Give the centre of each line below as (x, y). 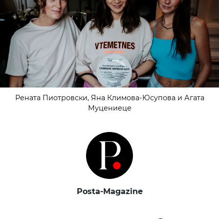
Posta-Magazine (109, 192)
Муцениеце (109, 108)
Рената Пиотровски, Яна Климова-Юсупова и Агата (109, 98)
